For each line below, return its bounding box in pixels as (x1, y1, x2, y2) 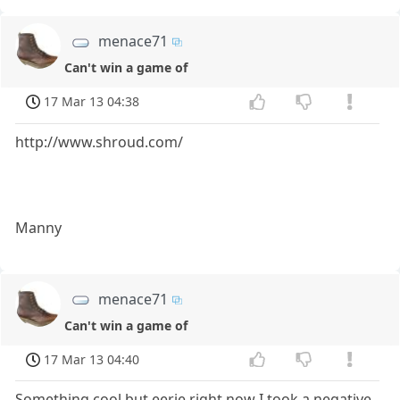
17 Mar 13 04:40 (44, 350, 140, 368)
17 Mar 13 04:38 (44, 92, 140, 110)
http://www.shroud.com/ (15, 131, 184, 152)
